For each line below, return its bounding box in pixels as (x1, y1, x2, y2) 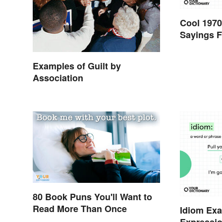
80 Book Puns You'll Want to (33, 190, 152, 204)
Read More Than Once (33, 202, 127, 216)
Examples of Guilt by (33, 59, 121, 72)
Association (33, 71, 83, 84)
